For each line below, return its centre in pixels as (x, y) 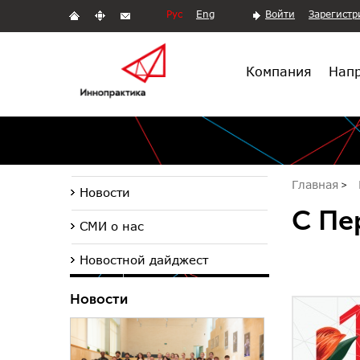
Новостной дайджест (144, 260)
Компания (279, 71)
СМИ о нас (112, 226)
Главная (315, 184)
